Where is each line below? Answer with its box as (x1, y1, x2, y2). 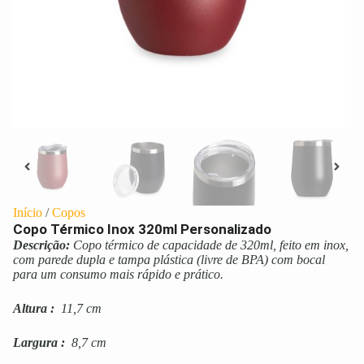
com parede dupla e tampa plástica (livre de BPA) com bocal (13, 253, 325, 267)
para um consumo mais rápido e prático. (13, 267, 223, 282)
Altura (13, 301, 47, 316)
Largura (13, 336, 58, 350)
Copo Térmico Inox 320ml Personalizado (13, 221, 271, 238)
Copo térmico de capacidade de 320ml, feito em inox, (73, 238, 349, 253)
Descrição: (13, 238, 70, 253)
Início (13, 206, 42, 220)
